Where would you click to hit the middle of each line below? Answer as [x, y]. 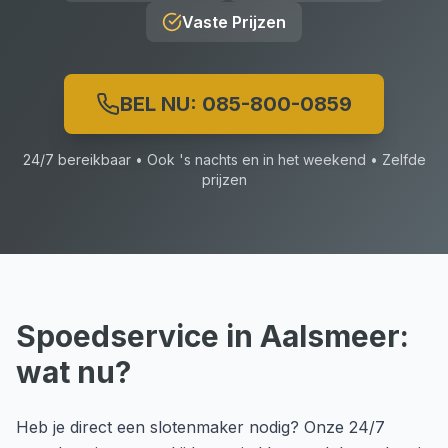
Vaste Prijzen [234, 22]
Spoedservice [117, 336]
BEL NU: [161, 104]
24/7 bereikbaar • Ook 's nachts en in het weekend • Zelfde [224, 159]
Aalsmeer [330, 336]
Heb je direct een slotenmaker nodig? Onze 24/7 [200, 427]
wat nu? [73, 372]
